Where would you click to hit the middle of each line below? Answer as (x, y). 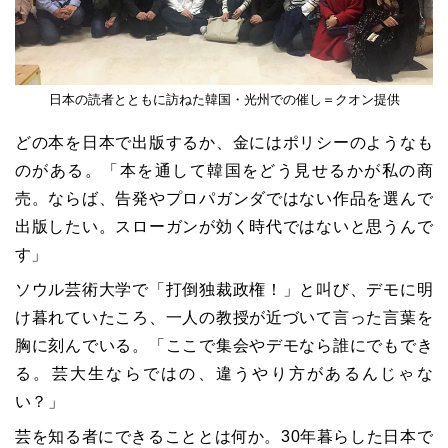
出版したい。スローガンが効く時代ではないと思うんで (224, 227)
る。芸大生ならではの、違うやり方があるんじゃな (224, 374)
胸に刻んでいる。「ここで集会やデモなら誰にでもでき (224, 346)
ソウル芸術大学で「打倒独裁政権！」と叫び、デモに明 (224, 290)
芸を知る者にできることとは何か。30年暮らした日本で (224, 437)
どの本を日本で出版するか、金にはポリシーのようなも (224, 143)
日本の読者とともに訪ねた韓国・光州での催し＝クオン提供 (224, 100)
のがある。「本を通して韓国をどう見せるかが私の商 (224, 171)
